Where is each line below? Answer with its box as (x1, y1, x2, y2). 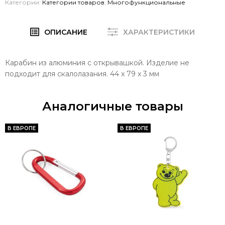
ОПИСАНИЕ (44, 27, 88, 37)
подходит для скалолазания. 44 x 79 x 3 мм (5, 69, 159, 78)
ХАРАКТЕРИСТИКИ (123, 27, 195, 37)
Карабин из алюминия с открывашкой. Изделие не (5, 58, 189, 67)
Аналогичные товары (42, 98, 183, 114)
